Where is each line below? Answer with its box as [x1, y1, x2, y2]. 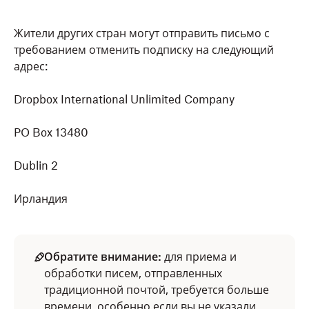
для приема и [164, 250, 237, 263]
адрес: [14, 59, 48, 73]
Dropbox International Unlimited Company [14, 92, 235, 106]
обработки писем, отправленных [44, 266, 222, 280]
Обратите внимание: [44, 250, 164, 263]
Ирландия [14, 192, 68, 206]
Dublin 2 [14, 159, 58, 172]
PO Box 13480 [14, 126, 88, 139]
